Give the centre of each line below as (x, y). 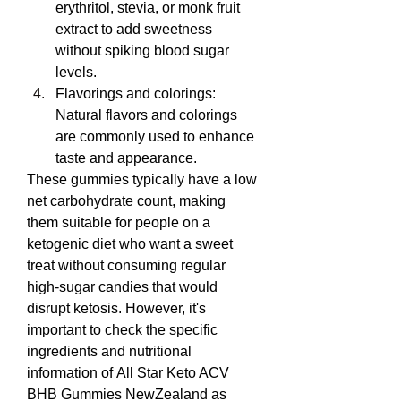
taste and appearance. (126, 158)
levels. (76, 72)
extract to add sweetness (134, 29)
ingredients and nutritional (109, 351)
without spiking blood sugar (142, 51)
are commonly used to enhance (155, 137)
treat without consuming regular (126, 265)
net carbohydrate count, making (126, 201)
